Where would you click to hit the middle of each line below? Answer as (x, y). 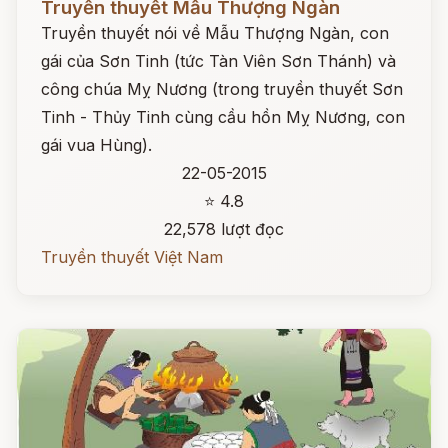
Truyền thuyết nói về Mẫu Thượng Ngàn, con (215, 33)
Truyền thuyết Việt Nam (132, 257)
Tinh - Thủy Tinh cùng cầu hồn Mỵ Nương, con (223, 117)
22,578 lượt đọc (224, 229)
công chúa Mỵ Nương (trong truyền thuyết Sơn (222, 89)
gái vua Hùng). (96, 145)
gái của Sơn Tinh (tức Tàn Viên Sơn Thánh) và (218, 61)
